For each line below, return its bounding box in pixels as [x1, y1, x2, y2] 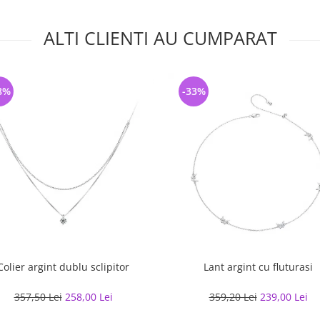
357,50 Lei [14, 290, 62, 304]
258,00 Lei [64, 290, 113, 304]
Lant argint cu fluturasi [204, 260, 313, 274]
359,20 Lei [209, 290, 257, 304]
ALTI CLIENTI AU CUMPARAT [43, 26, 277, 50]
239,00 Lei [259, 290, 308, 304]
